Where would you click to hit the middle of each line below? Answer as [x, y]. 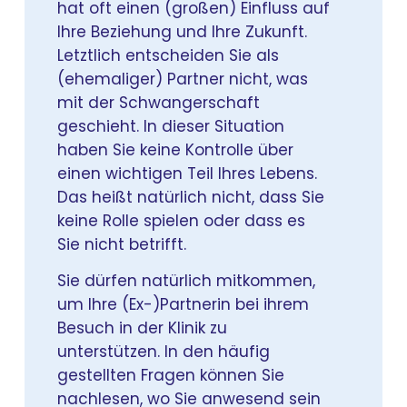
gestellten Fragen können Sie [171, 376]
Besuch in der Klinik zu [143, 328]
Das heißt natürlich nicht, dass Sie [191, 197]
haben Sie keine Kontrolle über [176, 149]
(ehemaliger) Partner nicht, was [183, 79]
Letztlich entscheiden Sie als [169, 55]
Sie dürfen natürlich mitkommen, [187, 281]
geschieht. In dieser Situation [171, 126]
